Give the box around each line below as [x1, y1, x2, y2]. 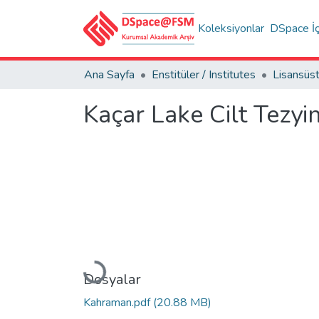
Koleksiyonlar [198, 21, 265, 36]
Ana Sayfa [84, 67, 135, 83]
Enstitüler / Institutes [152, 67, 256, 83]
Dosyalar [83, 269, 141, 289]
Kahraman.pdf [83, 294, 153, 310]
